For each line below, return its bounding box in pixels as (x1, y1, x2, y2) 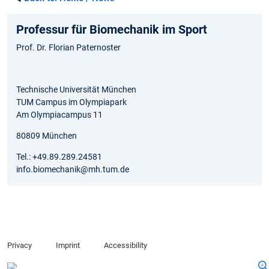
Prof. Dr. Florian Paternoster (16, 43, 121, 53)
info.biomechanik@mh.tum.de (16, 165, 129, 175)
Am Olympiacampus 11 (16, 110, 103, 120)
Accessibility (103, 241, 147, 250)
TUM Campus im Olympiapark (16, 97, 127, 107)
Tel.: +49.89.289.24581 (16, 152, 102, 162)
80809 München (16, 131, 77, 141)
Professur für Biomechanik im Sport (16, 22, 207, 37)
